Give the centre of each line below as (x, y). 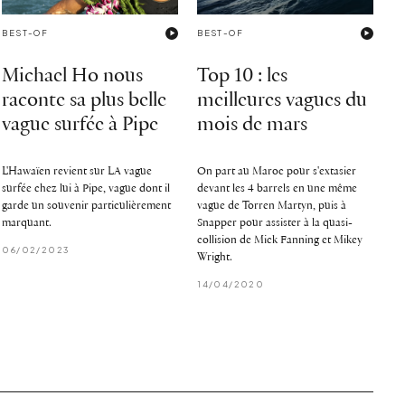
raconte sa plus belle (85, 100)
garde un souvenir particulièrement (87, 205)
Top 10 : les (243, 76)
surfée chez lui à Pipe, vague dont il (86, 188)
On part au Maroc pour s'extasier (277, 171)
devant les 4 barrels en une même (278, 188)
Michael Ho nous (73, 76)
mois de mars (253, 125)
